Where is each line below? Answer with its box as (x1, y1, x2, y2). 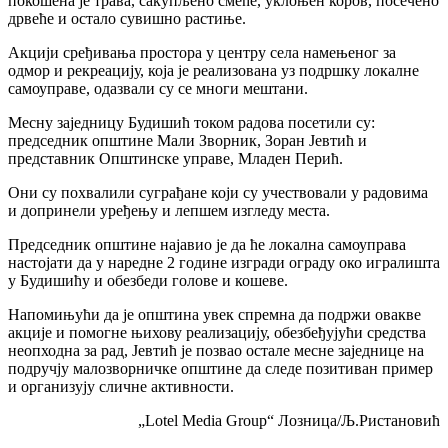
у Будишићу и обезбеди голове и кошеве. (8, 271, 288, 289)
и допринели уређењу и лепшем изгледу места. (8, 201, 330, 219)
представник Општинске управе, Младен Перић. (8, 149, 343, 167)
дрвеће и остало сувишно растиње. (8, 9, 246, 27)
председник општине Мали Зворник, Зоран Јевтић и (8, 131, 367, 149)
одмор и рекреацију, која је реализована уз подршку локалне (8, 61, 419, 79)
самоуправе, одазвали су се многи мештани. (8, 79, 308, 97)
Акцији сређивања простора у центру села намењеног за (8, 43, 396, 61)
